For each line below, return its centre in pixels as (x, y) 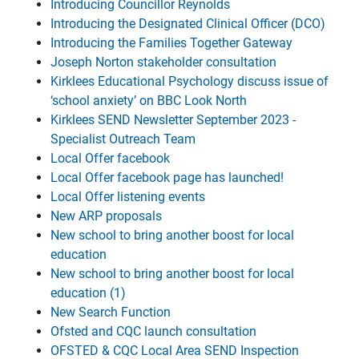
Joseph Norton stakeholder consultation (163, 62)
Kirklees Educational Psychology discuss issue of (190, 81)
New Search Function (111, 312)
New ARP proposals (106, 216)
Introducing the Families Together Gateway (171, 43)
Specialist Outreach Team (123, 139)
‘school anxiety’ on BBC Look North (149, 101)
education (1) (88, 293)
